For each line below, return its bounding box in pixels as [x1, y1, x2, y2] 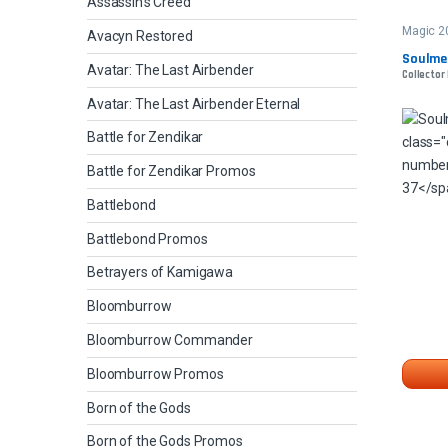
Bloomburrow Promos [87, 365, 224, 382]
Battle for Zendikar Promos [87, 163, 256, 180]
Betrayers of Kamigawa [87, 264, 234, 281]
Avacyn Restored [87, 27, 193, 44]
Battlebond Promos [87, 230, 208, 247]
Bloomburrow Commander [87, 332, 254, 349]
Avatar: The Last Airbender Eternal [87, 95, 301, 112]
